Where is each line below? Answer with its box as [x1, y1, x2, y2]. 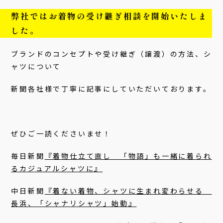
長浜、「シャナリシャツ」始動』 [11, 198, 137, 209]
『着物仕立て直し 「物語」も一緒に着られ [44, 151, 212, 161]
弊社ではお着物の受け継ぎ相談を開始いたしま [11, 10, 208, 22]
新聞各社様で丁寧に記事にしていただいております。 [11, 84, 212, 94]
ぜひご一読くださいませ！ [11, 128, 111, 139]
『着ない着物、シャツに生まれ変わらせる [44, 186, 212, 196]
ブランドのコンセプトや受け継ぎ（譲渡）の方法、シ [11, 49, 212, 59]
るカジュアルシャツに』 [11, 163, 103, 174]
